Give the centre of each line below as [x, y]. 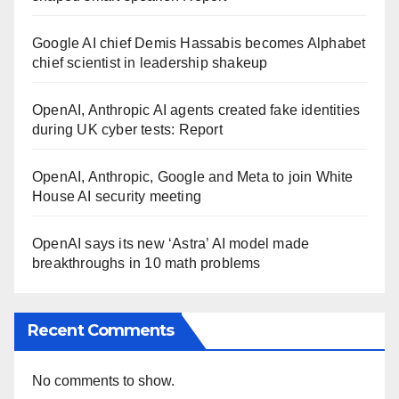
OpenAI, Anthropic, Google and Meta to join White [193, 176]
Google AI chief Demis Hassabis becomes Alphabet [199, 43]
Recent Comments [101, 331]
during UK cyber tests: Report [127, 129]
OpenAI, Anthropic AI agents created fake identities [196, 110]
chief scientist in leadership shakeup [150, 62]
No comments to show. [103, 381]
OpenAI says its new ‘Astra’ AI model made [171, 243]
